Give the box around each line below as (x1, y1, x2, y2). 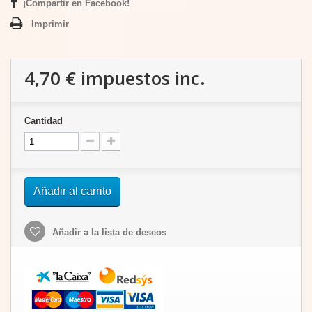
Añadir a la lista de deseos (49, 227, 166, 237)
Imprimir (31, 19, 69, 29)
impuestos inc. (76, 65, 205, 91)
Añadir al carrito (33, 185, 111, 197)
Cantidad (24, 116, 63, 126)
